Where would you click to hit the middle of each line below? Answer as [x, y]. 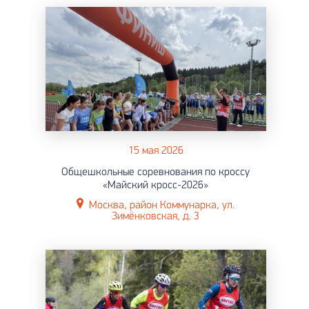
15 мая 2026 [156, 151]
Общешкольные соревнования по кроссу [156, 172]
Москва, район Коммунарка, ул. [162, 205]
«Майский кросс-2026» [156, 185]
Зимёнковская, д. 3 [156, 216]
